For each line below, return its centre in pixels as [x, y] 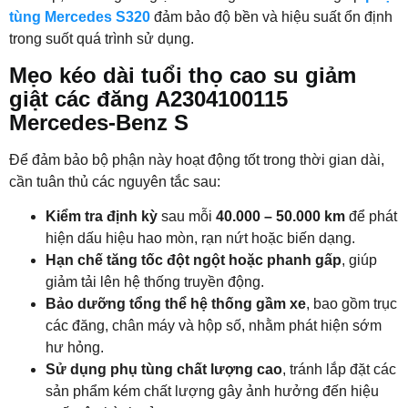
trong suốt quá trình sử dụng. [102, 39]
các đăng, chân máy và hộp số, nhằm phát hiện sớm [214, 325]
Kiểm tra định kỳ [102, 216]
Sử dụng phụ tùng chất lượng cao [164, 369]
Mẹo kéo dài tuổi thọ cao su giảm [183, 75]
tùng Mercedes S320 [80, 17]
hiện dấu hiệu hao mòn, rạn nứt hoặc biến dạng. [200, 238]
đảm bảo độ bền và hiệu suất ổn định [271, 17]
